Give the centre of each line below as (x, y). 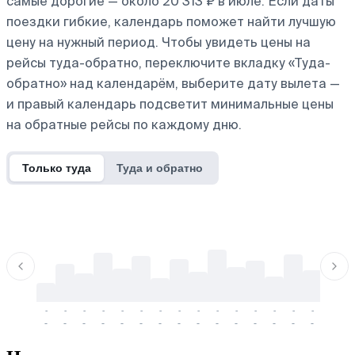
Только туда (57, 168)
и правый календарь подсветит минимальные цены (170, 104)
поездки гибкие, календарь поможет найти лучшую (171, 21)
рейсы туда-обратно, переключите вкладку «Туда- (168, 63)
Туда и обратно (160, 168)
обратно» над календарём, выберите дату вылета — (173, 83)
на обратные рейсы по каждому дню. (124, 124)
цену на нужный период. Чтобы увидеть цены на (158, 42)
